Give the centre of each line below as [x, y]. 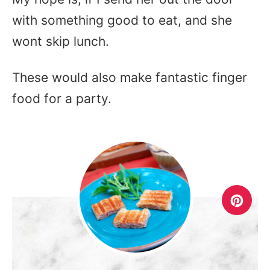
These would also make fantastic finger [130, 77]
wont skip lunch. [61, 41]
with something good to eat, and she [122, 20]
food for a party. [62, 99]
